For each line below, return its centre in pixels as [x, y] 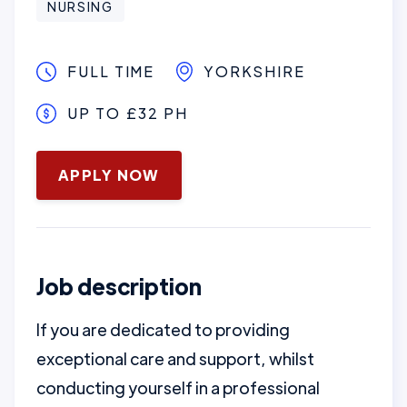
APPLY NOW [109, 175]
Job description [119, 286]
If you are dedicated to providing [163, 329]
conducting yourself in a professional [178, 387]
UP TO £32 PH [128, 113]
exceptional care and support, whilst [175, 358]
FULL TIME [111, 71]
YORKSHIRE [254, 71]
